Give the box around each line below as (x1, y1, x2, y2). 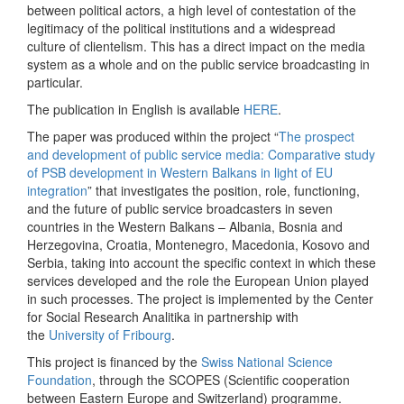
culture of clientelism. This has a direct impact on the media (27, 36, 365, 55)
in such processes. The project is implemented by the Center (27, 289, 373, 308)
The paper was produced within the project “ (27, 126, 279, 145)
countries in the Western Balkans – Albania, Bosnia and (27, 216, 343, 235)
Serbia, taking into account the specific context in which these (27, 252, 376, 271)
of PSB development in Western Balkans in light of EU (27, 162, 333, 181)
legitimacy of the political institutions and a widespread (27, 18, 335, 37)
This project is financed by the (27, 352, 201, 371)
